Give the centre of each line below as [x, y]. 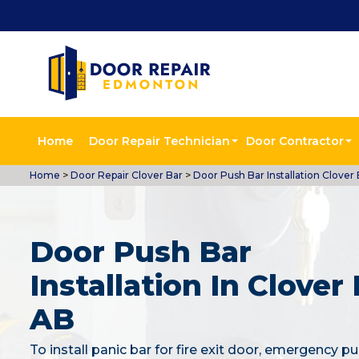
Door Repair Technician [159, 141]
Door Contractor [295, 141]
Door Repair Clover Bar [125, 175]
